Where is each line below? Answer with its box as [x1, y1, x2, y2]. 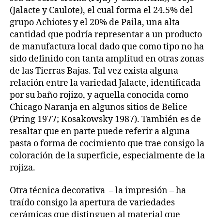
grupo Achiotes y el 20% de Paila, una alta [10, 16, 180, 28]
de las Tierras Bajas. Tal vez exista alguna [10, 65, 178, 77]
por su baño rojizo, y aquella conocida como [10, 89, 188, 101]
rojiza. [10, 162, 35, 173]
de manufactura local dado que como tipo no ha [10, 41, 204, 52]
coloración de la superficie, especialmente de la [10, 150, 205, 161]
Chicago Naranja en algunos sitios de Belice [10, 101, 187, 113]
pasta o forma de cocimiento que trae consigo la [10, 138, 204, 149]
